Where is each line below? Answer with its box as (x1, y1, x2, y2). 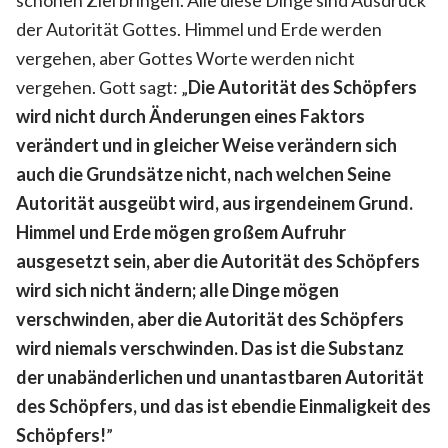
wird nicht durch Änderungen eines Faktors (16, 104, 365, 127)
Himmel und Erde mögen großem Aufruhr (16, 220, 346, 243)
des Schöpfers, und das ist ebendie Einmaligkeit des (16, 394, 431, 417)
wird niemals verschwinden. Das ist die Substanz (16, 336, 404, 359)
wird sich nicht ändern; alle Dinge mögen (16, 278, 339, 301)
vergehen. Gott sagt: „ (16, 75, 188, 98)
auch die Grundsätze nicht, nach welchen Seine (16, 162, 391, 185)
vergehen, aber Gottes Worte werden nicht (16, 46, 355, 69)
